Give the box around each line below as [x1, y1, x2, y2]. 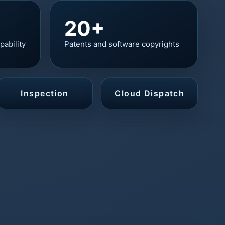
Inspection [21, 88, 69, 98]
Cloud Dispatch [115, 88, 185, 98]
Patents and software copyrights [64, 39, 179, 49]
